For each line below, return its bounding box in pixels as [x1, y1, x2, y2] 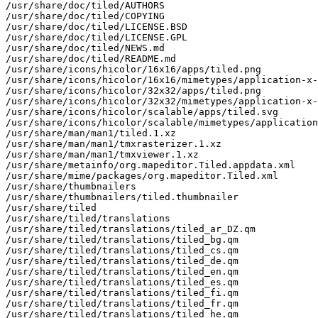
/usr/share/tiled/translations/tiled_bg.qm [6, 234, 238, 245]
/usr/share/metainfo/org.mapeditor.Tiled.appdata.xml [6, 159, 295, 170]
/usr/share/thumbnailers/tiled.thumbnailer [6, 191, 238, 202]
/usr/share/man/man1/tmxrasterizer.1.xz [6, 138, 221, 149]
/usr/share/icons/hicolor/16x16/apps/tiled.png [6, 63, 261, 75]
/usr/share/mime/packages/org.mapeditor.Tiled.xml [6, 170, 278, 181]
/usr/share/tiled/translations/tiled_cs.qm [6, 244, 238, 256]
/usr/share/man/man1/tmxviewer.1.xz [6, 148, 199, 160]
